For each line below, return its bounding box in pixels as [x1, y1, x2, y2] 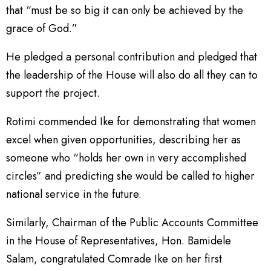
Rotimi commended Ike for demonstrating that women [6, 113, 256, 129]
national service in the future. [6, 186, 142, 202]
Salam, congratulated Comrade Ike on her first [6, 250, 222, 267]
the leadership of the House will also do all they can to [6, 67, 258, 83]
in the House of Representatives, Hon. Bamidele [6, 232, 231, 249]
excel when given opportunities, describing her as [6, 131, 241, 148]
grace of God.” [6, 20, 77, 36]
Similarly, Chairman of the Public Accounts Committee [6, 214, 258, 230]
